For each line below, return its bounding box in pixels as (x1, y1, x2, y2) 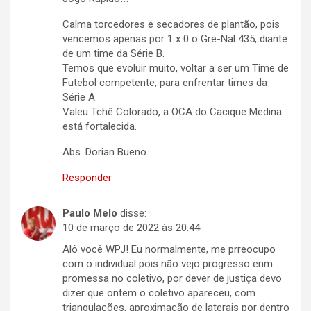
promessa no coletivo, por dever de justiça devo (62, 272, 282, 285)
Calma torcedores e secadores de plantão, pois (62, 18, 280, 31)
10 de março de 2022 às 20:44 (62, 221, 200, 235)
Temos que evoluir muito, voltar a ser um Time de (62, 62, 289, 75)
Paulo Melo (62, 207, 117, 220)
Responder (62, 171, 112, 185)
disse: (120, 207, 146, 220)
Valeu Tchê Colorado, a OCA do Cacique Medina (62, 106, 282, 119)
